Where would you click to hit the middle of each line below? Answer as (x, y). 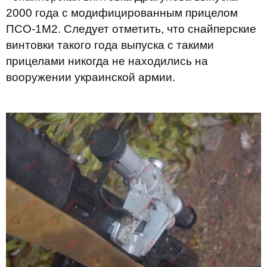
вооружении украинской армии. (91, 77)
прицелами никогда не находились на (107, 61)
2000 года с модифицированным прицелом (122, 13)
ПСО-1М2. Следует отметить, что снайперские (131, 29)
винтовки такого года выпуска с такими (110, 45)
